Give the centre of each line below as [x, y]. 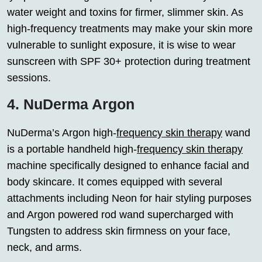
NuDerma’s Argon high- [62, 132]
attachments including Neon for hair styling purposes [129, 198]
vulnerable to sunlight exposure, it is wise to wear [121, 45]
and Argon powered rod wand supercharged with [120, 214]
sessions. [29, 77]
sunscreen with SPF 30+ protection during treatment [129, 61]
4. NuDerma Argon [71, 104]
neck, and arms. [44, 247]
